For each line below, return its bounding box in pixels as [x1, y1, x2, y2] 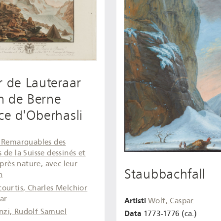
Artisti [124, 195, 146, 205]
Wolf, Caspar [148, 196, 194, 205]
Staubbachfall [124, 166, 206, 182]
